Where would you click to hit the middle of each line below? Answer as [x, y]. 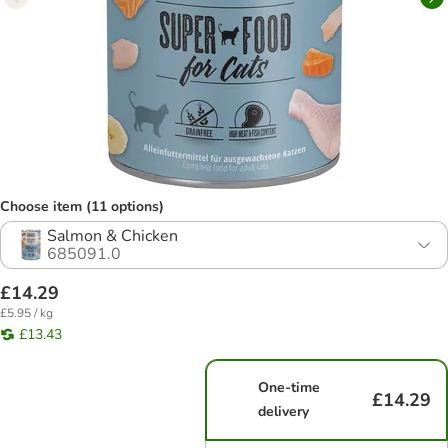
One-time [289, 387]
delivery [284, 411]
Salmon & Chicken [112, 236]
